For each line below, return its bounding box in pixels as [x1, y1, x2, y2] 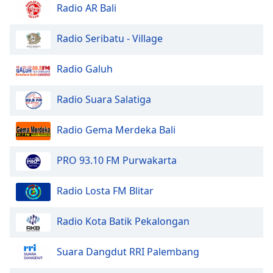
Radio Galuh [57, 62, 113, 76]
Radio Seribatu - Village [57, 31, 163, 45]
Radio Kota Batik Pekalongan [57, 214, 190, 228]
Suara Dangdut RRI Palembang [57, 244, 199, 258]
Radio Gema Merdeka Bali [57, 122, 175, 136]
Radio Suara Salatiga [57, 92, 151, 106]
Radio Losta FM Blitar [57, 183, 154, 197]
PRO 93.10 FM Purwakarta [57, 153, 177, 167]
